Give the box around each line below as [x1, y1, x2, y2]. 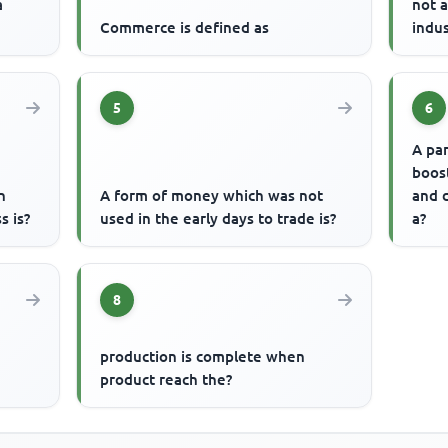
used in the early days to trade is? [100, 210, 337, 228]
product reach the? [100, 371, 233, 389]
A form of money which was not [100, 187, 324, 205]
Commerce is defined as [100, 18, 270, 36]
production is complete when [100, 348, 306, 366]
